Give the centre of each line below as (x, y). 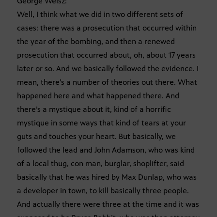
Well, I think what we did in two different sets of (100, 15)
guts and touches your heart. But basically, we (96, 137)
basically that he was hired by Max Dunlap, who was (107, 177)
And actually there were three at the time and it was (108, 204)
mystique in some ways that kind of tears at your (101, 123)
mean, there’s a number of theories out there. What (107, 82)
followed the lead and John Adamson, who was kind (106, 150)
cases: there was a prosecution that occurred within (107, 28)
